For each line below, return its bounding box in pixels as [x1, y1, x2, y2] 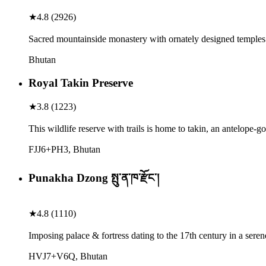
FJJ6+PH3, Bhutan [28, 144, 100, 154]
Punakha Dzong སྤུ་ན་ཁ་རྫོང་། [28, 172, 159, 185]
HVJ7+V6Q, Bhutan [28, 251, 107, 262]
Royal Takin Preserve [28, 76, 133, 89]
